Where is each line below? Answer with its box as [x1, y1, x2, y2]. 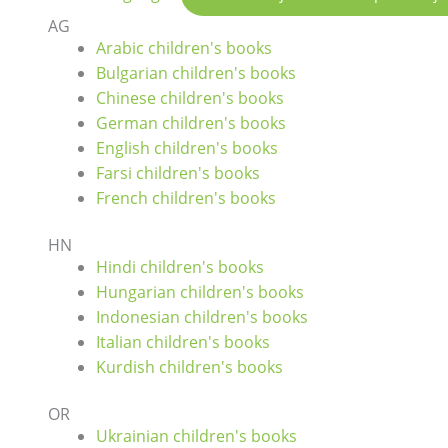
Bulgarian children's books [96, 62, 296, 85]
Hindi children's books [96, 256, 264, 279]
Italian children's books [96, 331, 270, 354]
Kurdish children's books [96, 356, 283, 379]
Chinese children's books [96, 87, 284, 110]
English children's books [96, 137, 278, 160]
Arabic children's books [96, 37, 272, 60]
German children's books [96, 112, 286, 135]
